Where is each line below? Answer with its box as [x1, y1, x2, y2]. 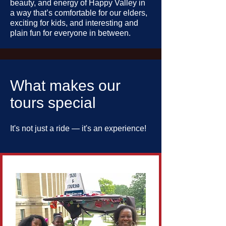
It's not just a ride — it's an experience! [10, 124, 146, 133]
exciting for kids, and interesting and [10, 19, 138, 27]
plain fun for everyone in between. [10, 29, 131, 37]
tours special [10, 94, 96, 111]
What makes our [10, 77, 121, 94]
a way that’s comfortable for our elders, [10, 9, 147, 17]
